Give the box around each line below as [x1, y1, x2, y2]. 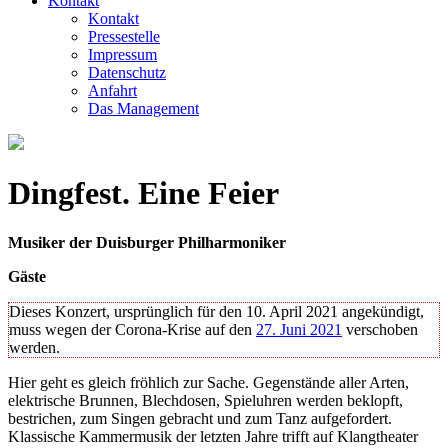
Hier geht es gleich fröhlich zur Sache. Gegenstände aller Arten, [8, 373, 409, 391]
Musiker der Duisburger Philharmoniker [8, 233, 286, 251]
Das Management [88, 100, 199, 117]
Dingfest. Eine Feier [8, 175, 279, 212]
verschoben [342, 320, 418, 338]
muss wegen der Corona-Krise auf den [9, 320, 256, 338]
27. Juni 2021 [256, 320, 342, 338]
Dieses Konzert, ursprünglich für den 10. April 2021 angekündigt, [9, 302, 424, 320]
